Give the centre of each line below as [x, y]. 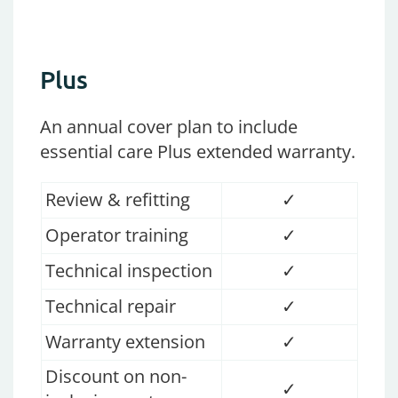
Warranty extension [127, 342]
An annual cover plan [128, 127]
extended [235, 152]
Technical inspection [131, 271]
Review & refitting [122, 200]
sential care [108, 152]
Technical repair [112, 306]
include [268, 127]
